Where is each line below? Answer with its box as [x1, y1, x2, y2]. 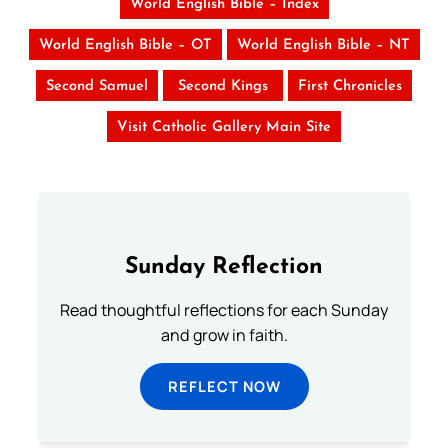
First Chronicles [298, 79, 402, 95]
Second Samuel [46, 79, 148, 95]
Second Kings [178, 79, 268, 95]
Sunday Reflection [125, 256, 323, 280]
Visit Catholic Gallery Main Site [117, 120, 331, 136]
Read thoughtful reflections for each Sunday [60, 299, 388, 322]
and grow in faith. [160, 324, 288, 347]
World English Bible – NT [236, 38, 410, 54]
